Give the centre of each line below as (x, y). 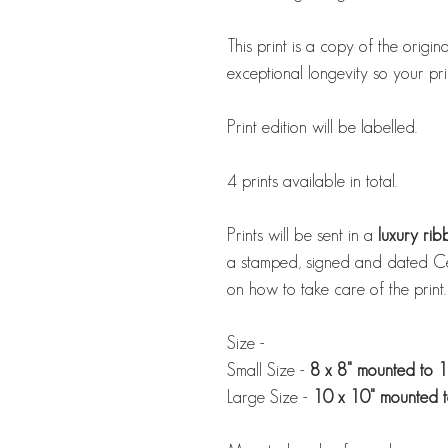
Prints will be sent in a (302, 235)
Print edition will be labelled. (322, 127)
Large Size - (270, 397)
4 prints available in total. (314, 181)
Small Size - (268, 370)
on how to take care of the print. (336, 289)
